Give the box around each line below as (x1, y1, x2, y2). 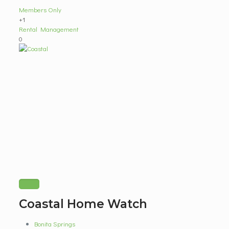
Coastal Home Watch (18, 197, 147, 211)
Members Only (18, 5, 61, 14)
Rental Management (18, 25, 79, 33)
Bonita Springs (34, 219, 75, 228)
